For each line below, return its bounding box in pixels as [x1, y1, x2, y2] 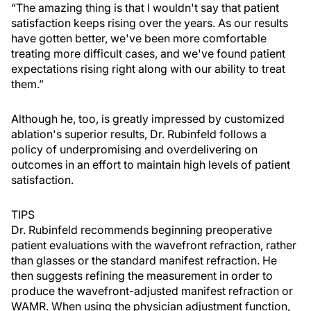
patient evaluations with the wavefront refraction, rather [11, 238, 296, 252]
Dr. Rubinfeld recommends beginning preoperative [11, 223, 272, 237]
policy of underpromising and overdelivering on [11, 142, 258, 156]
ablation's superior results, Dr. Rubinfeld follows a [11, 127, 267, 141]
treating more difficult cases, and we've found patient [11, 47, 285, 60]
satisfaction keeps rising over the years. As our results [11, 16, 288, 30]
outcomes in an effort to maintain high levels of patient [11, 158, 290, 171]
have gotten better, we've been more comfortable [11, 31, 267, 45]
